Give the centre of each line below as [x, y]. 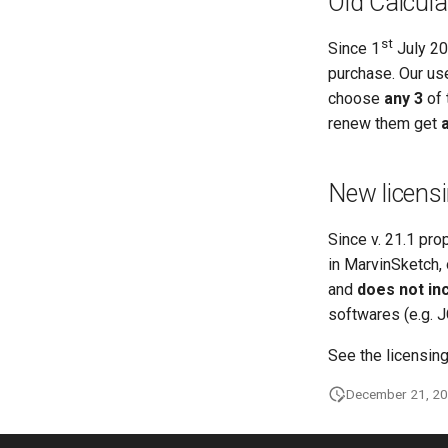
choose [356, 98]
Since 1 [354, 48]
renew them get [384, 123]
